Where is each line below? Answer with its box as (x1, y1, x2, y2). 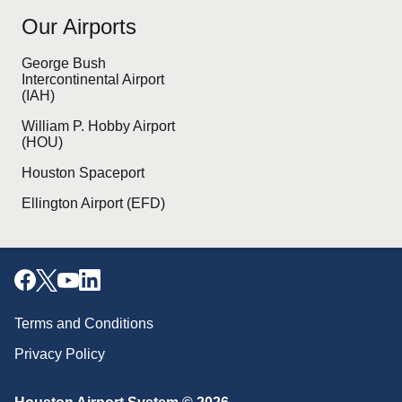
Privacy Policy (14, 346, 105, 363)
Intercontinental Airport (22, 72, 164, 88)
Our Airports (22, 14, 136, 39)
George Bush (22, 56, 106, 72)
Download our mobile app (114, 364, 288, 380)
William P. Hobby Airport (22, 118, 175, 135)
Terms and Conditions (14, 316, 153, 332)
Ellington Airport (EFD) (22, 196, 165, 212)
